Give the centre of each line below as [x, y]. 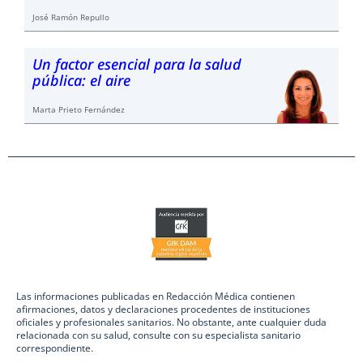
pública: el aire [81, 80]
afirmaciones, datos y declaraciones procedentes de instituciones [163, 309]
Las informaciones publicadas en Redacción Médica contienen [156, 296]
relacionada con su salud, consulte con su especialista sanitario [158, 335]
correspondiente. [55, 348]
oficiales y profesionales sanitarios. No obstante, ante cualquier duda [171, 322]
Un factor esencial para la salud [137, 64]
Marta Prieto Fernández [79, 109]
